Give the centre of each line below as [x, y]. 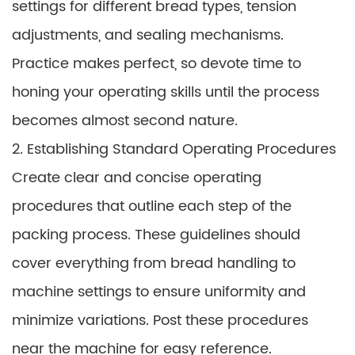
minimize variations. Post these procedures [160, 321]
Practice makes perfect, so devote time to [157, 64]
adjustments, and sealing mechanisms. [148, 35]
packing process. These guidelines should [156, 235]
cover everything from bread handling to [154, 263]
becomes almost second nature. [125, 121]
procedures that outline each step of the [152, 206]
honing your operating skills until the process [166, 92]
